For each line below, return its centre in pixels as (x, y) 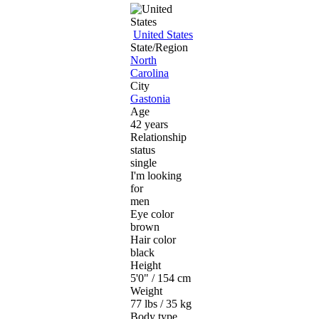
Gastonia (150, 98)
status (143, 150)
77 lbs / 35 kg (161, 303)
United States (163, 34)
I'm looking (156, 175)
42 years (149, 124)
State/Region (159, 47)
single (143, 162)
